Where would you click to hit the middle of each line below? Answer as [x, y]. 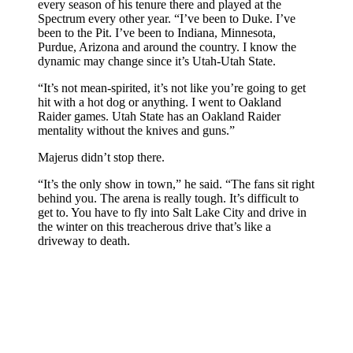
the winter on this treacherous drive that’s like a [154, 226]
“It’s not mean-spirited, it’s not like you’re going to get [172, 87]
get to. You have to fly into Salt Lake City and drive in [172, 212]
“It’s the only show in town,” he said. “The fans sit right [176, 184]
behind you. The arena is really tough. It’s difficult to [168, 198]
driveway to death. [84, 240]
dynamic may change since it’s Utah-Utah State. [157, 61]
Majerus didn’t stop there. [101, 157]
